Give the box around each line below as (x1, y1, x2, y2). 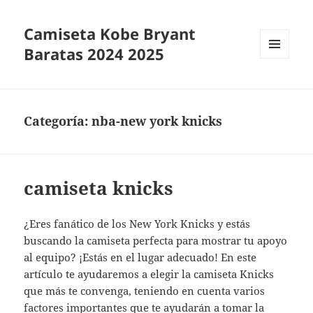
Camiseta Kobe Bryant (24, 23, 196, 45)
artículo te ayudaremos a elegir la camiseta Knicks (24, 267, 275, 282)
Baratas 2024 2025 (24, 43, 165, 65)
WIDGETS (260, 82, 300, 94)
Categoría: (24, 112, 92, 130)
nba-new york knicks (92, 112, 223, 130)
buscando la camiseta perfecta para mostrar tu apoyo (24, 233, 288, 248)
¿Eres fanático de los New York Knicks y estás (24, 217, 251, 231)
